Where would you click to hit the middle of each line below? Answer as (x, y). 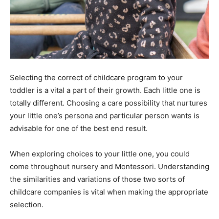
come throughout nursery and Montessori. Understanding (109, 167)
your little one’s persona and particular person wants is (105, 116)
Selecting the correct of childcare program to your (96, 78)
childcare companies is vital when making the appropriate (109, 192)
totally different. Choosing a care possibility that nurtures (109, 103)
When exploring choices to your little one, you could (100, 154)
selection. (27, 205)
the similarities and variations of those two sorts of (97, 179)
